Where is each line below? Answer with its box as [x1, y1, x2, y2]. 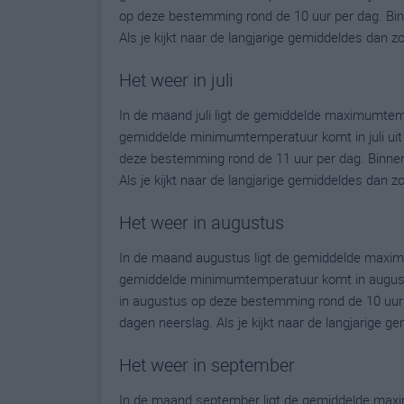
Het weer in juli [119, 68, 233, 92]
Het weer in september [119, 353, 295, 377]
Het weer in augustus [119, 210, 284, 234]
